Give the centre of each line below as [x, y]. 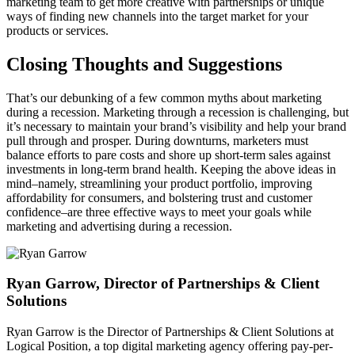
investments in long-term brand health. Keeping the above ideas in [171, 169]
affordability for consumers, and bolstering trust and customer [159, 197]
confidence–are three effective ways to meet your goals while [159, 212]
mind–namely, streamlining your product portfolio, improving [159, 183]
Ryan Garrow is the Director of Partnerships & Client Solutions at [170, 332]
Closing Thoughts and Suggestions [144, 64]
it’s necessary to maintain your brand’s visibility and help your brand [176, 126]
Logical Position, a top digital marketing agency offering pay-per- [170, 346]
